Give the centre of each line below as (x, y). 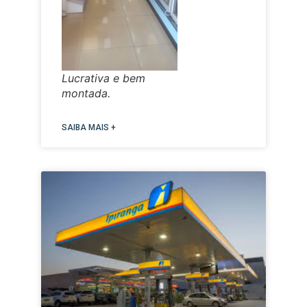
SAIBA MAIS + (89, 128)
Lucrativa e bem (103, 78)
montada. (86, 94)
